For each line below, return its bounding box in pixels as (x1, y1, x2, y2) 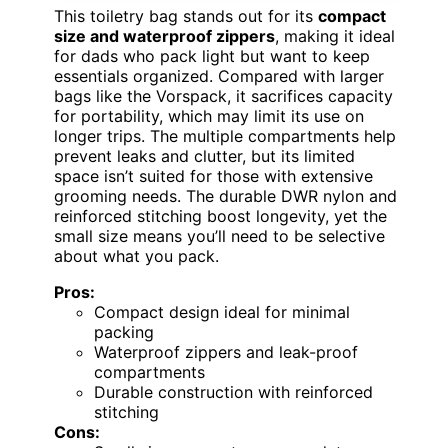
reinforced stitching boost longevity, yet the (54, 206, 387, 227)
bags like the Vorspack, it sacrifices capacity (54, 86, 393, 107)
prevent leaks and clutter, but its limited (54, 146, 355, 167)
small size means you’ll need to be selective (54, 226, 385, 247)
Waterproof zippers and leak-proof (94, 342, 358, 363)
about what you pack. (54, 246, 219, 267)
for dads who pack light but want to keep (54, 46, 370, 67)
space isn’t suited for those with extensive (54, 166, 373, 187)
